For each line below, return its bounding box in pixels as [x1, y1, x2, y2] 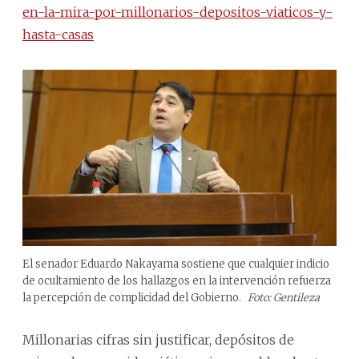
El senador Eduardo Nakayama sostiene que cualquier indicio [22, 257, 329, 272]
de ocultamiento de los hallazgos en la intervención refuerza [22, 274, 331, 288]
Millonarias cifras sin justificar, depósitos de [22, 332, 294, 349]
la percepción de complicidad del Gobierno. [22, 291, 244, 305]
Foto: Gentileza [248, 291, 320, 305]
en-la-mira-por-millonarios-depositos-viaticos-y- [22, 3, 333, 20]
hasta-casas [22, 26, 94, 42]
